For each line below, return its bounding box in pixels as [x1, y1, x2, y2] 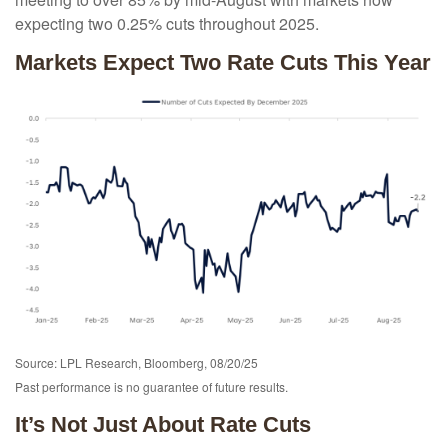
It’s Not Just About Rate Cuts [15, 412, 311, 438]
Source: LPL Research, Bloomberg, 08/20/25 [15, 354, 258, 372]
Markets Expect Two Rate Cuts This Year [15, 50, 431, 76]
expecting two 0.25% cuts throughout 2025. [15, 12, 319, 36]
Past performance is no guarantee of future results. [15, 378, 288, 396]
